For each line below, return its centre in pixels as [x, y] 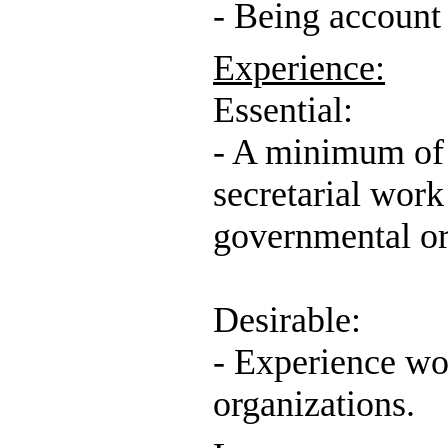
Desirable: [287, 320]
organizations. [314, 404]
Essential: [283, 110]
